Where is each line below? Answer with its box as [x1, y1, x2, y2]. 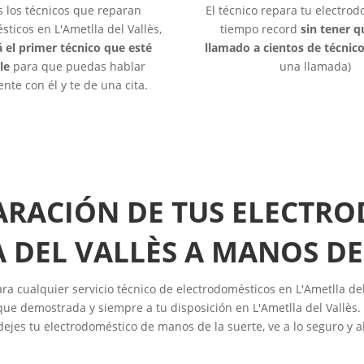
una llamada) [279, 58, 352, 74]
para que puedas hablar [10, 58, 146, 74]
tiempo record [220, 20, 301, 37]
